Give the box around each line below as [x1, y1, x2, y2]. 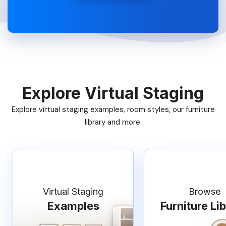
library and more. [84, 117, 142, 127]
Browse [188, 186, 220, 197]
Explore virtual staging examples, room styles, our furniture [11, 104, 215, 115]
